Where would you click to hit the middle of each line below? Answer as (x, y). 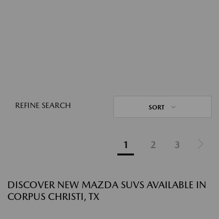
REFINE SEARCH (43, 105)
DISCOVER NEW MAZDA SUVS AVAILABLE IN (107, 185)
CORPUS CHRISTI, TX (53, 197)
